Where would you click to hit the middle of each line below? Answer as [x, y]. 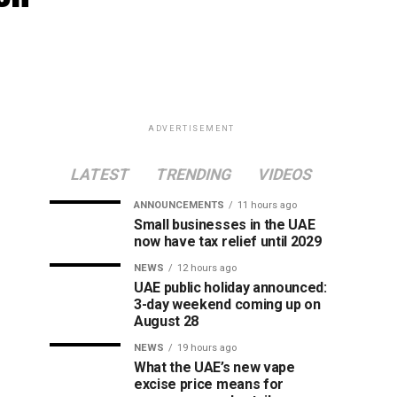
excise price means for [209, 384]
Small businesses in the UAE [225, 225]
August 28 [167, 321]
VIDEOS [285, 175]
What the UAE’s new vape [214, 367]
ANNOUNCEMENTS [179, 205]
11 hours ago [267, 205]
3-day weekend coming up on [227, 304]
